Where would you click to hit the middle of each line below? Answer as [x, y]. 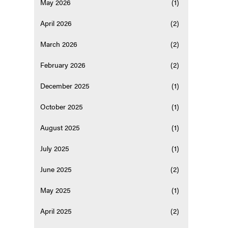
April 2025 [56, 211]
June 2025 [56, 169]
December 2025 [65, 86]
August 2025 [60, 127]
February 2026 [63, 65]
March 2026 [59, 44]
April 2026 [56, 23]
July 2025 [55, 148]
